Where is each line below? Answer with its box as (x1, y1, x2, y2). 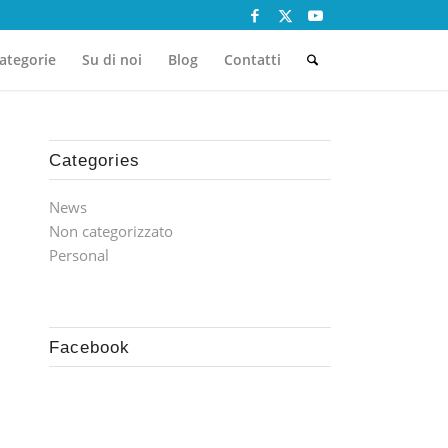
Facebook (48, 338, 130, 356)
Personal (48, 245, 109, 265)
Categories (48, 151, 140, 169)
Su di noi (81, 50, 142, 69)
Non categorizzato (48, 221, 173, 241)
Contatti (223, 50, 281, 69)
